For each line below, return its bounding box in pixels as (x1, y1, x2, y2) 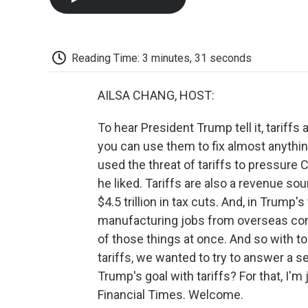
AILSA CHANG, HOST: (98, 88, 214, 103)
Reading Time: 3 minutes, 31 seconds (71, 51, 252, 65)
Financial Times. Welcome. (98, 287, 243, 302)
